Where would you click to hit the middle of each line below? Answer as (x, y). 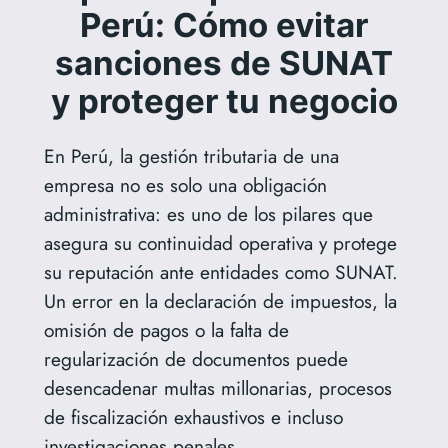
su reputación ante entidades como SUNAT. (220, 271)
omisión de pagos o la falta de (166, 329)
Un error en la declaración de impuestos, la (220, 300)
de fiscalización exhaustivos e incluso (193, 416)
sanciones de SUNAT (224, 62)
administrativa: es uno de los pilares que (208, 213)
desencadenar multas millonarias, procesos (217, 387)
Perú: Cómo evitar (224, 24)
